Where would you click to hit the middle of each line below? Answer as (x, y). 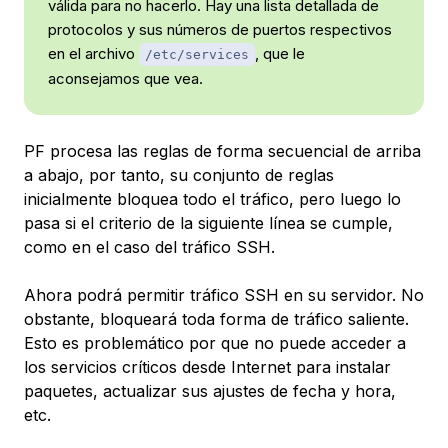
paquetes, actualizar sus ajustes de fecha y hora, (210, 390)
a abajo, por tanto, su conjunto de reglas (179, 174)
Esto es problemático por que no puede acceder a (215, 342)
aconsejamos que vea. (125, 78)
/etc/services (197, 54)
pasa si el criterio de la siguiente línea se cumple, (208, 222)
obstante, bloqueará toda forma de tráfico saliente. (216, 318)
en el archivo (93, 53)
